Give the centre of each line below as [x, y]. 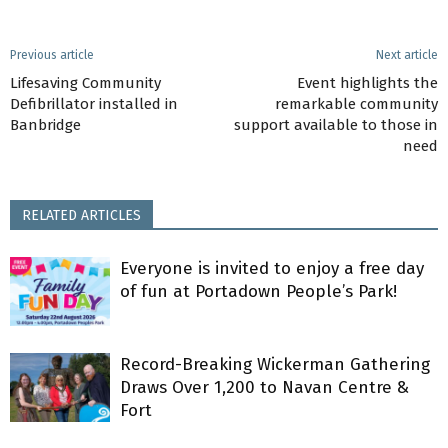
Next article [407, 55]
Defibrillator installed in [94, 104]
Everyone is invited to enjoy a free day [272, 268]
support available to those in [336, 125]
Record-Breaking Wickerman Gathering [275, 364]
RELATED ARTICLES [81, 215]
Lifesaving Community [85, 83]
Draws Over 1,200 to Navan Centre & [264, 387]
